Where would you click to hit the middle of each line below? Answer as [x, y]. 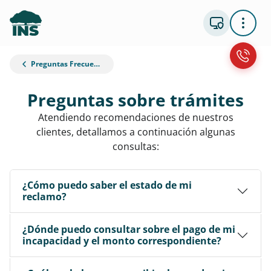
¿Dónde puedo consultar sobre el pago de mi [129, 229]
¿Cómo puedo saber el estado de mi [107, 185]
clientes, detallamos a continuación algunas [135, 132]
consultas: [135, 146]
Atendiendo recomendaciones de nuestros [135, 117]
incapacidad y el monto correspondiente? [122, 241]
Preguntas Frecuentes [61, 64]
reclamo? [44, 197]
